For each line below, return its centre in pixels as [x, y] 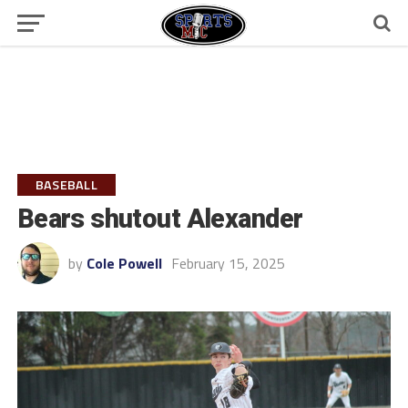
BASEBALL [66, 185]
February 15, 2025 [228, 263]
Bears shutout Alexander [160, 219]
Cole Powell [124, 263]
